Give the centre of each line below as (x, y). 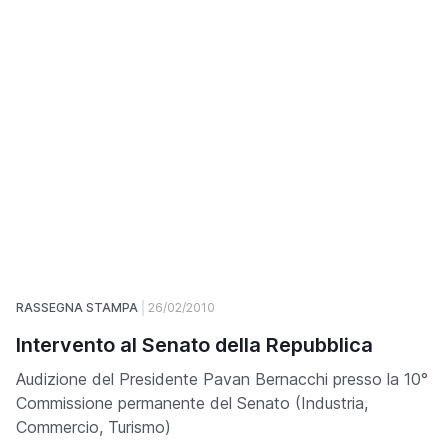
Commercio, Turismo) (93, 427)
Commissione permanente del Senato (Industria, (192, 403)
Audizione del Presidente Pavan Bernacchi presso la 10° (222, 379)
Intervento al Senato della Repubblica (194, 345)
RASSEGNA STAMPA (77, 308)
